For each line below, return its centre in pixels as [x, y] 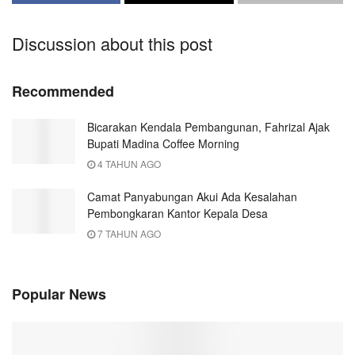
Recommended [63, 92]
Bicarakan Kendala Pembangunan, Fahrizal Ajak [208, 127]
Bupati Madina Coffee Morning [163, 144]
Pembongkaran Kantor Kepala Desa [177, 214]
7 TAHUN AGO [128, 234]
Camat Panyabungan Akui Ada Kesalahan [192, 197]
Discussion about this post [112, 44]
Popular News [59, 294]
